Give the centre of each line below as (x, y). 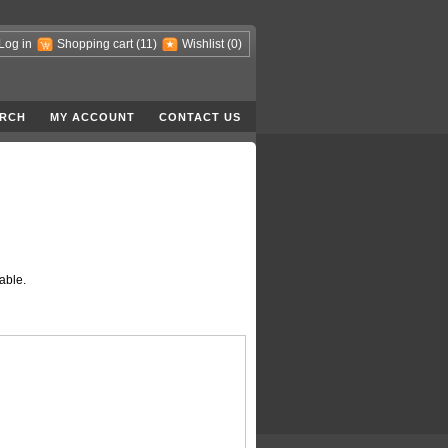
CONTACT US (200, 116)
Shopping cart (95, 44)
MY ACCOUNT (92, 116)
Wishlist (203, 44)
